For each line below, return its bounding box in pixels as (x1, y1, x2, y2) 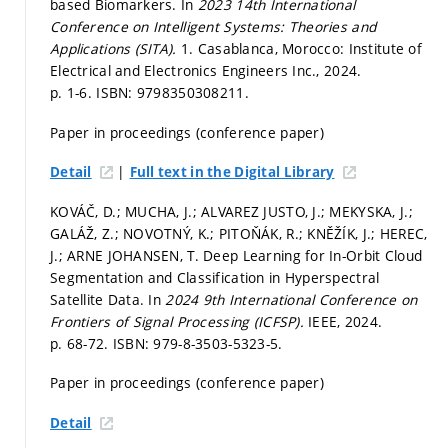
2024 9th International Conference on (165, 289, 418, 309)
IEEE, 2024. (308, 311, 383, 331)
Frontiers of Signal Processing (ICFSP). (50, 311, 309, 331)
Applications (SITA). (50, 39, 181, 59)
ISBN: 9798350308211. (96, 83, 249, 103)
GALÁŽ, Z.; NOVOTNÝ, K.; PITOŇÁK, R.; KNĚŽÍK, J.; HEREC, (50, 223, 428, 243)
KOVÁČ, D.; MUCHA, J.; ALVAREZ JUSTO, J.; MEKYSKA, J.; (50, 201, 413, 221)
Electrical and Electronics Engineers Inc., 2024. (50, 61, 362, 81)
